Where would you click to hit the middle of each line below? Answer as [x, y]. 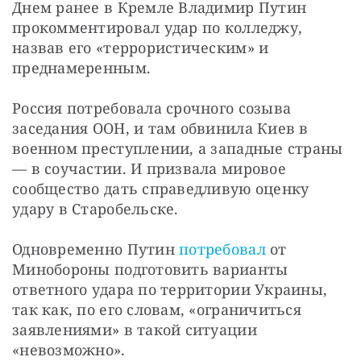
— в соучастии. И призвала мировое [149, 169]
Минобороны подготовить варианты [150, 270]
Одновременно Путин [96, 249]
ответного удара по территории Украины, [170, 290]
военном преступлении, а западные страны [178, 149]
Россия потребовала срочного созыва [152, 108]
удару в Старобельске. [95, 209]
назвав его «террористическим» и [141, 48]
